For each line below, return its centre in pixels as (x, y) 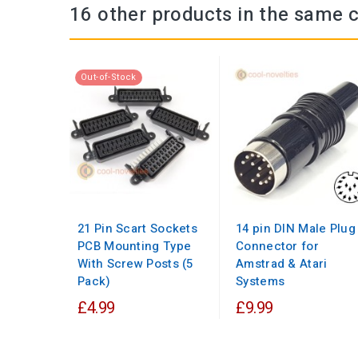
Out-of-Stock (109, 78)
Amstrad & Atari (282, 264)
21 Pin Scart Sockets (138, 229)
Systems (261, 282)
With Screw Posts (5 (135, 264)
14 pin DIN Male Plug (296, 229)
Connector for (277, 247)
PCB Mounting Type (135, 247)
